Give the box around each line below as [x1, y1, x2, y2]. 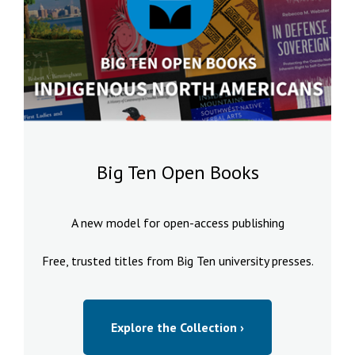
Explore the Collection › [111, 319, 244, 336]
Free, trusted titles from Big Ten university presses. [41, 253, 314, 269]
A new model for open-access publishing [71, 215, 284, 231]
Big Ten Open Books [96, 160, 259, 185]
